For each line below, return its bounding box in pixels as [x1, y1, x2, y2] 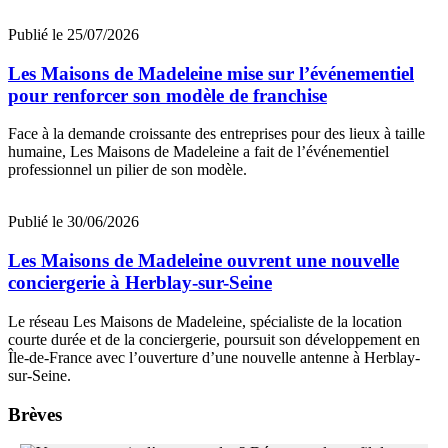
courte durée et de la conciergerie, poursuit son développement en [8, 330, 420, 348]
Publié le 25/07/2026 [8, 25, 139, 43]
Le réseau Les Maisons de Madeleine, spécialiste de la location [8, 312, 402, 330]
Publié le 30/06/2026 [8, 213, 139, 231]
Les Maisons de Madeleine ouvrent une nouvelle [8, 250, 399, 272]
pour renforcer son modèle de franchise [8, 84, 327, 106]
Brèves [8, 403, 62, 425]
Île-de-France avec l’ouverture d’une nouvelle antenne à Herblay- [8, 348, 420, 366]
